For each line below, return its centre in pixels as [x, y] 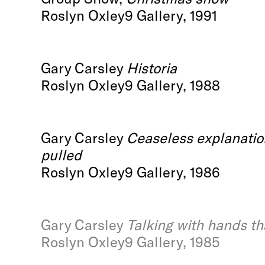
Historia [152, 68]
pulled [62, 155]
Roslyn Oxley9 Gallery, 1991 [129, 15]
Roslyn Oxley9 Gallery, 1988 [131, 85]
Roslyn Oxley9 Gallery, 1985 [131, 242]
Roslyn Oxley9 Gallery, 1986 [131, 172]
